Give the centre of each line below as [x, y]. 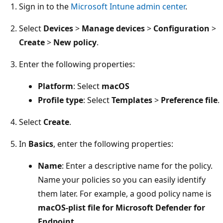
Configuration [181, 28]
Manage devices [113, 28]
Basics [41, 144]
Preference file [189, 100]
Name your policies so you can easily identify [122, 179]
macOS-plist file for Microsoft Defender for [121, 207]
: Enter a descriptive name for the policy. [137, 166]
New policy [75, 42]
